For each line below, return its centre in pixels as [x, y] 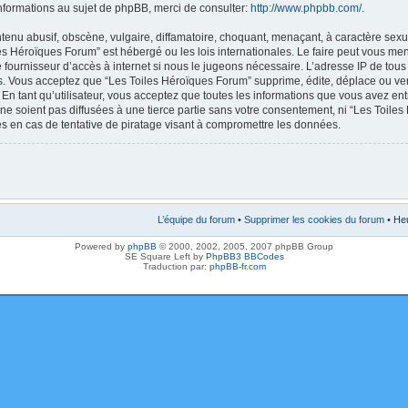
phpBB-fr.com [237, 266]
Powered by [101, 246]
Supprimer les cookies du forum [314, 219]
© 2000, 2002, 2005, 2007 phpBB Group [245, 246]
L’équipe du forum [196, 219]
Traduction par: [176, 266]
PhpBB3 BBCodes [245, 256]
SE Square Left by [165, 256]
